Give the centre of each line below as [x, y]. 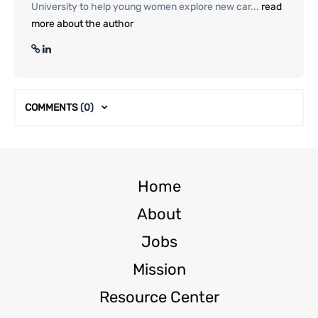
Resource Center [159, 297]
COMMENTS [53, 108]
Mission [159, 269]
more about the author [82, 24]
